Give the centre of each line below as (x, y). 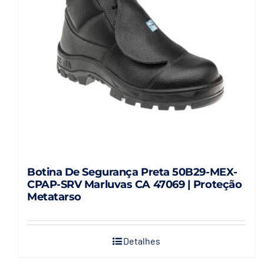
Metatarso (54, 197)
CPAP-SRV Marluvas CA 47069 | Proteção (134, 185)
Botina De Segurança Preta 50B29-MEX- (132, 172)
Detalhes (142, 241)
